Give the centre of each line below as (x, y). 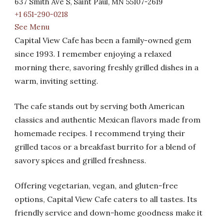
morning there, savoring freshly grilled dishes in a (107, 67)
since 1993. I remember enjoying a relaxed (93, 54)
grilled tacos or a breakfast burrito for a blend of (105, 147)
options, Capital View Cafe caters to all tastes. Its (106, 199)
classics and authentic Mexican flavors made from (108, 120)
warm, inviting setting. (56, 81)
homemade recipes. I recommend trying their (100, 133)
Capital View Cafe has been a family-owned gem (103, 40)
